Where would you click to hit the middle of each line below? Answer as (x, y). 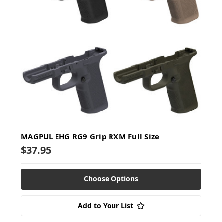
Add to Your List (105, 206)
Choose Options (111, 179)
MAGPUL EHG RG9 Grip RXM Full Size (90, 137)
